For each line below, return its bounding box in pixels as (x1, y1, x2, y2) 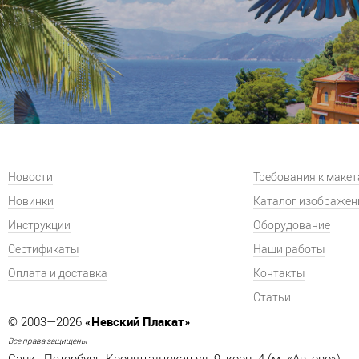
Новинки (8, 195, 54, 208)
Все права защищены (8, 336, 89, 346)
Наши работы (253, 243, 325, 256)
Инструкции (8, 219, 71, 232)
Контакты (253, 267, 305, 280)
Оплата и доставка (8, 267, 107, 280)
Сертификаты (8, 243, 79, 256)
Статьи (253, 291, 291, 305)
